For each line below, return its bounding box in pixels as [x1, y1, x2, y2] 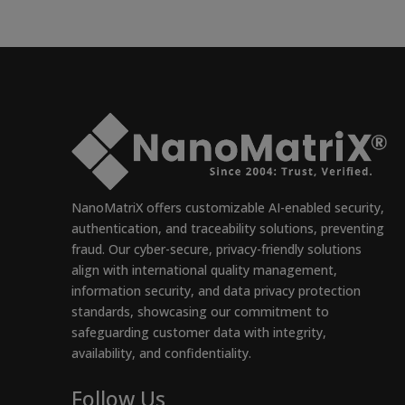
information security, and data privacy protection [71, 281, 362, 299]
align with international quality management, [71, 260, 338, 278]
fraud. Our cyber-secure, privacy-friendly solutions [71, 240, 363, 258]
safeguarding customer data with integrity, [71, 323, 327, 341]
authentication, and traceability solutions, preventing [71, 219, 385, 237]
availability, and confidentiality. [71, 344, 252, 362]
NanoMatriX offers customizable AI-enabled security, [71, 198, 385, 216]
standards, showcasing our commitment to [71, 302, 330, 320]
